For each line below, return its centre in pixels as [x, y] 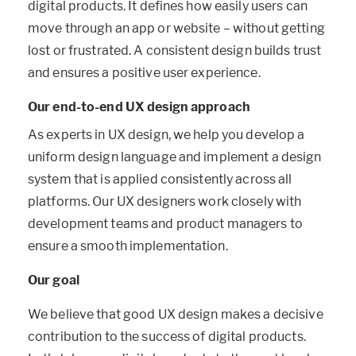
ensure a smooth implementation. [128, 246]
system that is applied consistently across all [160, 180]
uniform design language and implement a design [175, 157]
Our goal [54, 281]
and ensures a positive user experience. [144, 72]
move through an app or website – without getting [176, 28]
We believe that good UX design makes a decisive [176, 315]
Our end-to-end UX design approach [139, 106]
